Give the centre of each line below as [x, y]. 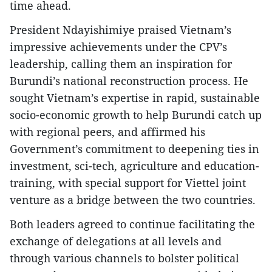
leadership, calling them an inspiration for [121, 63]
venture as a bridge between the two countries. [133, 199]
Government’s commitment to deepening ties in [134, 148]
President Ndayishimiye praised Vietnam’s [121, 29]
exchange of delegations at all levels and [116, 241]
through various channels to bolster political [124, 258]
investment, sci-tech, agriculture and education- [134, 165]
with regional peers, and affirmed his [107, 131]
